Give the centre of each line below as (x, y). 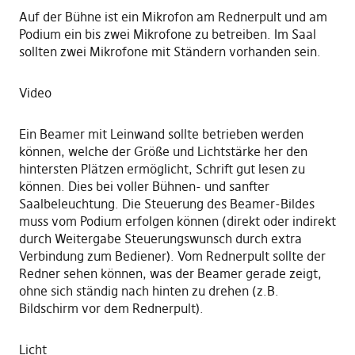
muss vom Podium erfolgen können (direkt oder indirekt (177, 221)
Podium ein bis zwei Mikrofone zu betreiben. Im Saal (167, 34)
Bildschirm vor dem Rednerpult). (111, 309)
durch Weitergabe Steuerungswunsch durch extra (160, 239)
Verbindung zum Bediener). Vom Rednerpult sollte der (172, 256)
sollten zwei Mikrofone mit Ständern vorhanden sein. (170, 52)
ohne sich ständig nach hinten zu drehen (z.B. (149, 291)
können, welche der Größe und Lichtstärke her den (163, 152)
